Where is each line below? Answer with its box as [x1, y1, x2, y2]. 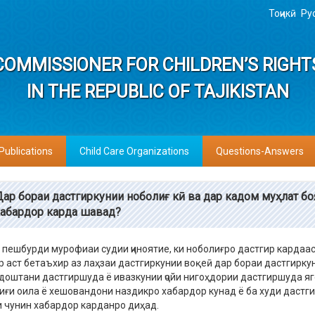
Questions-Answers [216, 146, 304, 157]
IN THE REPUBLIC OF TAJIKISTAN [26, 82, 289, 102]
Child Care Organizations [79, 146, 189, 157]
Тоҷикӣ [269, 8, 298, 19]
